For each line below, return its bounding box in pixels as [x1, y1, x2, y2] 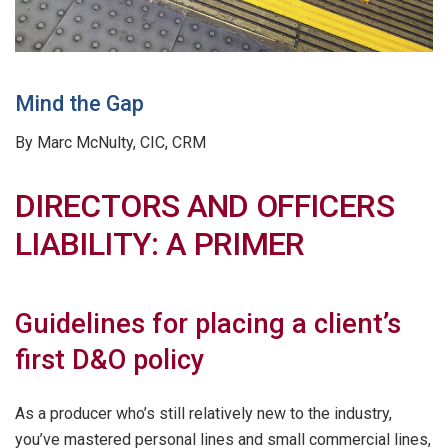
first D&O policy [15, 343, 204, 376]
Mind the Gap [15, 90, 144, 116]
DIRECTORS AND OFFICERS [15, 187, 394, 226]
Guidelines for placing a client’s [15, 307, 401, 340]
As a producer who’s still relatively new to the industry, [15, 404, 392, 424]
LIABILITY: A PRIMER [15, 225, 305, 264]
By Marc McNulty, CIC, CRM [15, 132, 206, 152]
